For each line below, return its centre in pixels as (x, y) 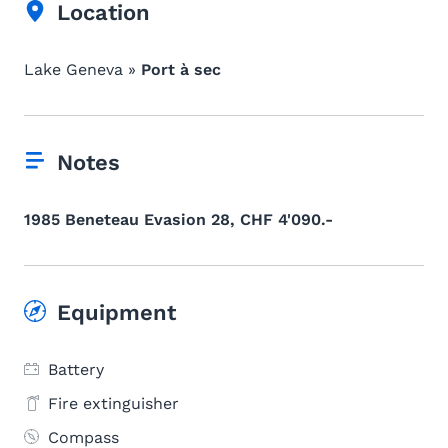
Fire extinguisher (113, 403)
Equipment (116, 312)
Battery (76, 369)
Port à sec (181, 69)
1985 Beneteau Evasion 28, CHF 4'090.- (178, 219)
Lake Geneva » (82, 69)
